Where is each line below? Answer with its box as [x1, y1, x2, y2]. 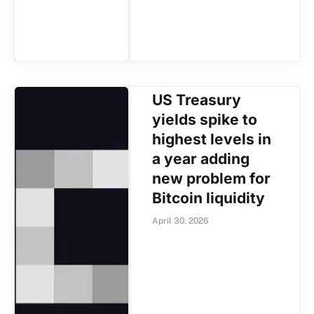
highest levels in [152, 130, 272, 149]
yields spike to [152, 111, 258, 129]
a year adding [152, 150, 250, 168]
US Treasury [152, 91, 242, 109]
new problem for [152, 170, 271, 188]
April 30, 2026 [152, 216, 209, 226]
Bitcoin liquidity [152, 189, 266, 207]
